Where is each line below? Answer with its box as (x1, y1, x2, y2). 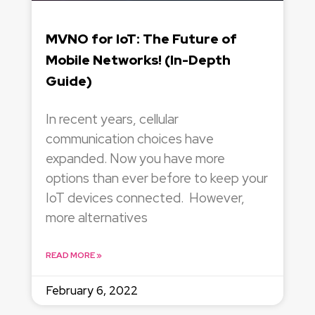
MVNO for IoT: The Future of (45, 30, 237, 49)
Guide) (45, 72, 92, 91)
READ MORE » (45, 250, 102, 262)
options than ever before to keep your (45, 169, 268, 188)
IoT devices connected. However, (45, 189, 245, 207)
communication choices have (45, 130, 214, 148)
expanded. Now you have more (45, 150, 225, 168)
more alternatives (45, 209, 148, 227)
